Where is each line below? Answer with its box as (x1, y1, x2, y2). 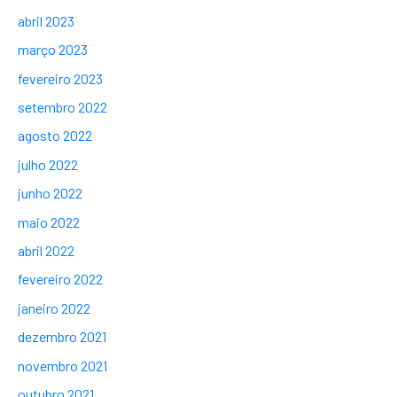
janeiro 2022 (18, 299, 90, 316)
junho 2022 (18, 184, 82, 202)
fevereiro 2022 (18, 270, 103, 288)
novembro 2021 (18, 356, 107, 374)
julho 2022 (18, 155, 78, 173)
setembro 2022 (18, 98, 107, 116)
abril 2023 (18, 12, 74, 29)
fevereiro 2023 (18, 69, 103, 87)
